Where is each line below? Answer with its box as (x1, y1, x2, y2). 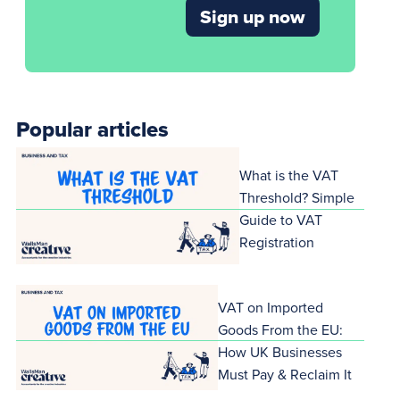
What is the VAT (239, 165, 339, 186)
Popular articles (16, 113, 170, 146)
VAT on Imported (217, 296, 323, 317)
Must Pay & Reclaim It (217, 363, 352, 384)
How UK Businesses (217, 341, 342, 362)
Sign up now (199, 3, 305, 31)
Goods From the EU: (217, 319, 343, 339)
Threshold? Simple (239, 187, 355, 208)
